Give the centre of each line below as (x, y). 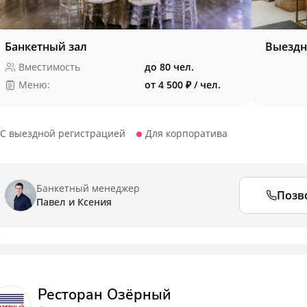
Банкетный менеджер (88, 188)
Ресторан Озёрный (104, 295)
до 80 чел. (169, 67)
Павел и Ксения (74, 202)
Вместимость (49, 67)
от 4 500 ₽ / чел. (183, 85)
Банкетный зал (46, 47)
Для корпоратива (186, 133)
